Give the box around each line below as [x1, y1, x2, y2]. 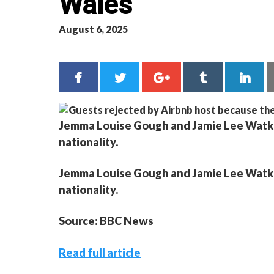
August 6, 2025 [59, 23, 128, 35]
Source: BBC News [59, 213, 154, 228]
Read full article [59, 245, 141, 259]
